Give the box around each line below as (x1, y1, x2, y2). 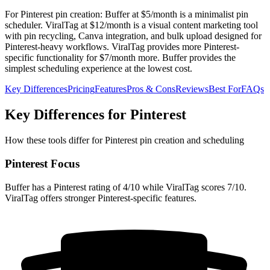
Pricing (67, 84, 95, 95)
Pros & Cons (127, 84, 175, 95)
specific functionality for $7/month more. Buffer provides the (5, 52, 236, 63)
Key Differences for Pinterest (5, 107, 186, 123)
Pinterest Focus (5, 157, 80, 170)
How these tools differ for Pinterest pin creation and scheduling (5, 135, 244, 146)
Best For (209, 84, 241, 95)
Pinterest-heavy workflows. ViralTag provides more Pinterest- (5, 42, 239, 52)
